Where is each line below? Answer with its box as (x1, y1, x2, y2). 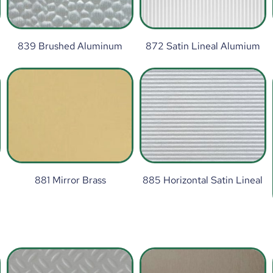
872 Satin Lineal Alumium (145, 39, 260, 52)
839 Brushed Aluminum (18, 39, 123, 52)
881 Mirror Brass (34, 173, 106, 186)
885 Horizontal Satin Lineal (143, 173, 263, 186)
